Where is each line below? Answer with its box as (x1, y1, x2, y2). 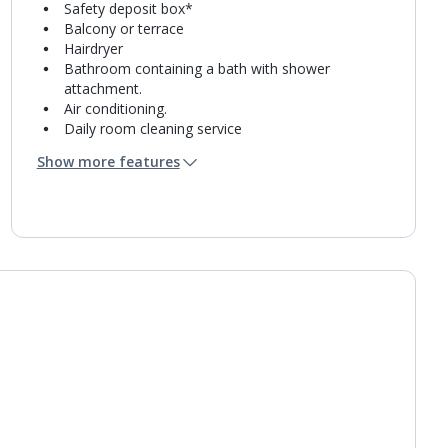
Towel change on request (63, 139, 229, 158)
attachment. (63, 79, 142, 98)
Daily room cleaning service (63, 119, 242, 138)
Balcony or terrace (63, 19, 184, 38)
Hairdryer (63, 39, 123, 58)
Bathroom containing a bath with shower (63, 59, 330, 78)
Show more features (36, 152, 180, 171)
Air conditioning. (63, 99, 167, 118)
